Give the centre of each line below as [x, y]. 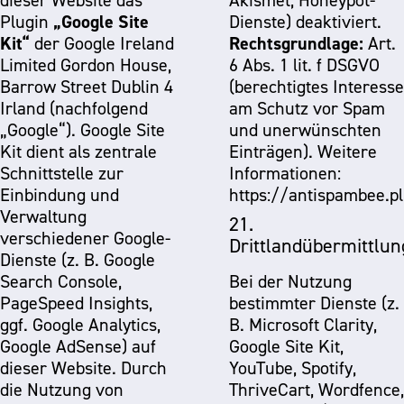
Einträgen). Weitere [273, 151]
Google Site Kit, [286, 346]
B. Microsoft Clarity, [303, 325]
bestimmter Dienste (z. [314, 303]
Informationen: [285, 173]
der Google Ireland [47, 43]
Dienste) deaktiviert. [305, 22]
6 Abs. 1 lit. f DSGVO [304, 65]
